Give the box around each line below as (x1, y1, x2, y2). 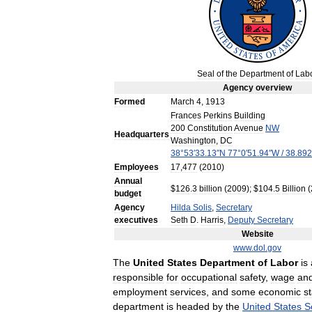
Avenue (234, 123, 263, 133)
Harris (201, 215, 224, 225)
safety (240, 272, 265, 283)
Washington (171, 136, 216, 146)
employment (113, 286, 167, 297)
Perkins (203, 111, 232, 120)
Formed (114, 97, 145, 107)
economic (258, 286, 301, 297)
